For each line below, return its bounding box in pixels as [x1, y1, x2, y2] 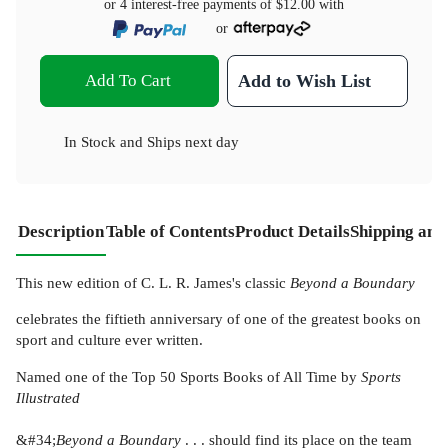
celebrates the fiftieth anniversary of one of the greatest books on [16, 310, 421, 328]
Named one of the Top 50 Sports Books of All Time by [16, 367, 361, 385]
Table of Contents [106, 221, 235, 241]
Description [18, 221, 104, 241]
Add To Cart [84, 70, 171, 90]
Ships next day [147, 132, 239, 150]
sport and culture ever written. [16, 331, 203, 349]
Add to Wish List [238, 70, 372, 91]
